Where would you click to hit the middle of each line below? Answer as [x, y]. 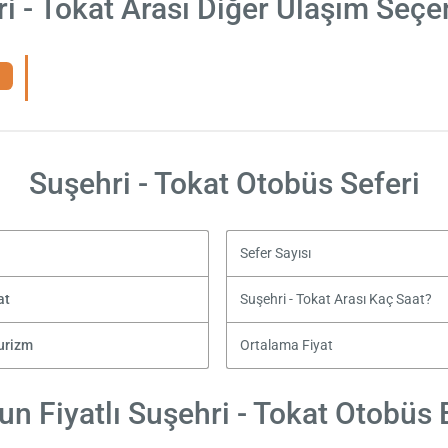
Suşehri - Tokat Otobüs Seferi [224, 183]
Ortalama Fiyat [287, 345]
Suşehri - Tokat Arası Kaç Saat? [336, 299]
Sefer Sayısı [276, 253]
